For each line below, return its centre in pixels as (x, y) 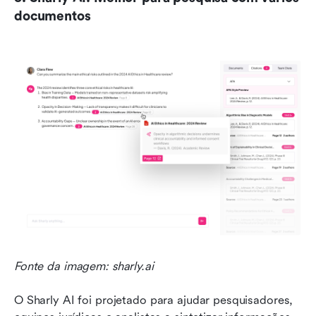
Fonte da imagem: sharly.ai (84, 267)
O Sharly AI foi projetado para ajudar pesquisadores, (154, 300)
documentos (53, 16)
